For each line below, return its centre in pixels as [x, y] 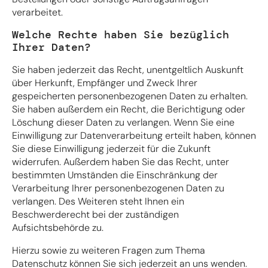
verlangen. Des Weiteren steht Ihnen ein [98, 201]
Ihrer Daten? [51, 47]
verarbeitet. [37, 12]
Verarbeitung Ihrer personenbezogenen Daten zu [118, 188]
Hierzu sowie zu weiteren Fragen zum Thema [109, 250]
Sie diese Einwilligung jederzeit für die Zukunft [111, 148]
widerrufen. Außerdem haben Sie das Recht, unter [121, 162]
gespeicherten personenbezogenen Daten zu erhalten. [130, 96]
